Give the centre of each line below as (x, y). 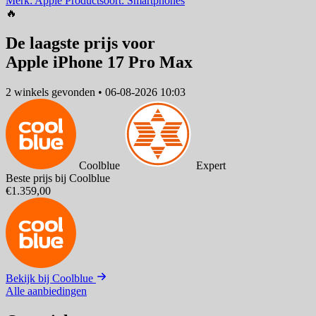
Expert (211, 165)
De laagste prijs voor (80, 43)
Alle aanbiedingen (46, 291)
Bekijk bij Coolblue (51, 278)
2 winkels (27, 92)
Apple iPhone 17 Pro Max (99, 62)
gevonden (73, 92)
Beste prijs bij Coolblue (58, 178)
